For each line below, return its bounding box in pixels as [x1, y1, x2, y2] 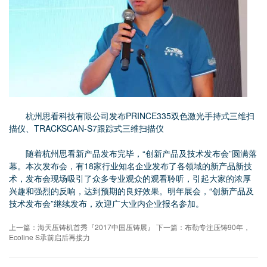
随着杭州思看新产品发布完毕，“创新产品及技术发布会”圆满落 [9, 147, 257, 159]
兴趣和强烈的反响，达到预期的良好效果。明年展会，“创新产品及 [9, 184, 254, 197]
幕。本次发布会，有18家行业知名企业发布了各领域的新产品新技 [9, 159, 252, 172]
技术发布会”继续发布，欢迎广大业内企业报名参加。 [9, 197, 204, 209]
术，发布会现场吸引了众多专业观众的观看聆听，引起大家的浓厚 [9, 172, 251, 184]
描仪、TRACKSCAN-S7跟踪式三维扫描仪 [9, 122, 164, 134]
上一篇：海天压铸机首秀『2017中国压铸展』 [9, 221, 154, 232]
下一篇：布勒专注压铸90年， [156, 221, 250, 232]
